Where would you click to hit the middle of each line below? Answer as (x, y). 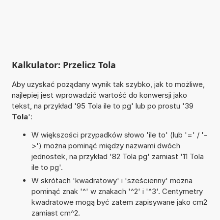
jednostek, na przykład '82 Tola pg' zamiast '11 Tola (117, 156)
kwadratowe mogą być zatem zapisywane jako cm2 (119, 202)
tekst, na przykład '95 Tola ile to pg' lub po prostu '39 (102, 106)
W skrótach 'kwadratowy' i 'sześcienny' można (112, 180)
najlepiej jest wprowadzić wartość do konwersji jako (99, 95)
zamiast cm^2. (55, 213)
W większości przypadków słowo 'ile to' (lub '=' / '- (119, 135)
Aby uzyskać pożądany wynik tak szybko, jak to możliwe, (108, 84)
